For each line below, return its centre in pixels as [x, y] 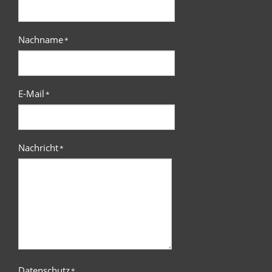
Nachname [41, 40]
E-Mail [31, 94]
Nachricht [38, 148]
